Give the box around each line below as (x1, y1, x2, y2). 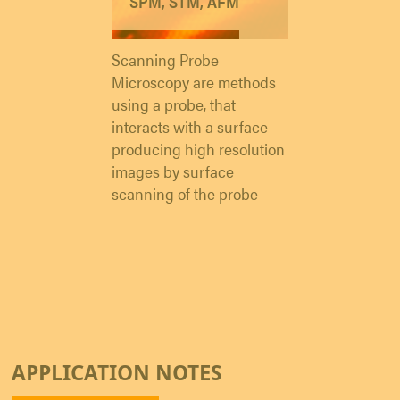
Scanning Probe (112, 48, 219, 71)
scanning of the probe (112, 182, 258, 205)
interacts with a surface (112, 115, 268, 138)
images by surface (112, 160, 234, 183)
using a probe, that (112, 93, 236, 116)
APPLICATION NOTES (12, 357, 222, 387)
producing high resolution (112, 137, 285, 161)
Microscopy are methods (112, 71, 276, 94)
